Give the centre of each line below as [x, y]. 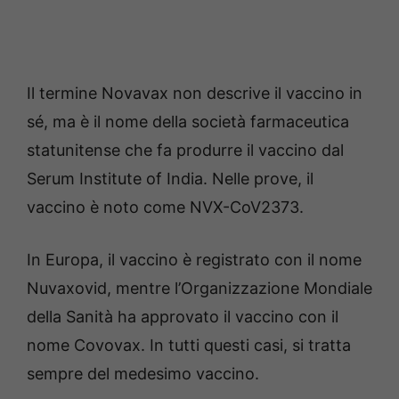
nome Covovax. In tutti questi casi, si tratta [189, 346]
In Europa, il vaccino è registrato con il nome [194, 260]
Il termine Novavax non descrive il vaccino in [195, 94]
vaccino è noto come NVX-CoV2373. [165, 208]
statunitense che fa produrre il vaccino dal [185, 151]
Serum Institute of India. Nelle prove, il [170, 179]
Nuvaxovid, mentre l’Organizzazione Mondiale [199, 289]
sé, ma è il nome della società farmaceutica [188, 122]
